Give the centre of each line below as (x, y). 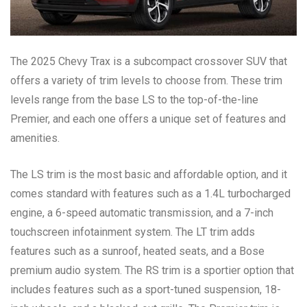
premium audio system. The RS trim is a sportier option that (152, 270)
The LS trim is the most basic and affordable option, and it (149, 174)
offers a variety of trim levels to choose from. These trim (146, 80)
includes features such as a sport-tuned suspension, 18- (146, 289)
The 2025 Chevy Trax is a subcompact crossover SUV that (149, 61)
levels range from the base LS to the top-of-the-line (134, 99)
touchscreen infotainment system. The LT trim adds (133, 232)
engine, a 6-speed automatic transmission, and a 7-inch (142, 212)
